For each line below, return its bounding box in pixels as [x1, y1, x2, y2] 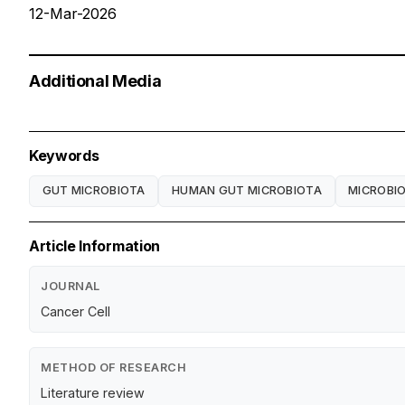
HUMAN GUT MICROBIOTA [171, 184, 322, 198]
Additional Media [29, 71, 162, 90]
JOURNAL [41, 278, 100, 293]
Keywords [29, 146, 99, 165]
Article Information [29, 236, 160, 255]
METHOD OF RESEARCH [41, 360, 186, 374]
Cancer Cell [41, 303, 110, 319]
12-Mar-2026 [29, 4, 117, 23]
